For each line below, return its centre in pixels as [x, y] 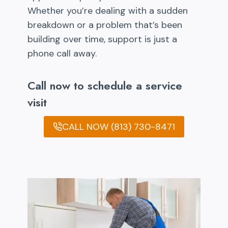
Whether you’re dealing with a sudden [108, 10]
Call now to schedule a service [105, 85]
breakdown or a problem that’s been [105, 25]
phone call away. [62, 53]
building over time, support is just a [102, 39]
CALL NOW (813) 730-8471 [119, 126]
